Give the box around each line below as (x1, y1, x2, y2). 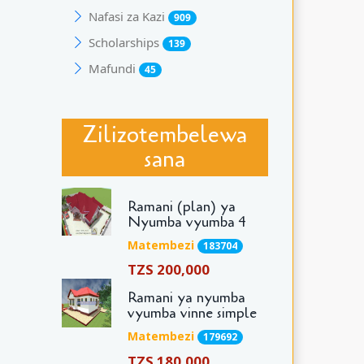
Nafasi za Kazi (88, 7, 168, 24)
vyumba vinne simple (127, 303, 257, 323)
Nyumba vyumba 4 (127, 211, 246, 232)
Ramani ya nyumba (127, 288, 245, 308)
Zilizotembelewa (82, 119, 248, 151)
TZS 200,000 (127, 260, 210, 279)
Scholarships (88, 33, 162, 50)
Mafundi (88, 59, 139, 76)
